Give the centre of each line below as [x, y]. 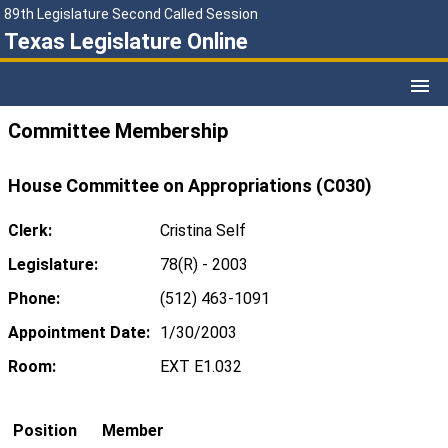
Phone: [34, 299]
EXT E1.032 [201, 367]
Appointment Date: [79, 333]
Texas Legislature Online [126, 41]
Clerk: [30, 231]
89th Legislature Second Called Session [131, 14]
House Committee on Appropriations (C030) [190, 186]
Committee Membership [118, 131]
